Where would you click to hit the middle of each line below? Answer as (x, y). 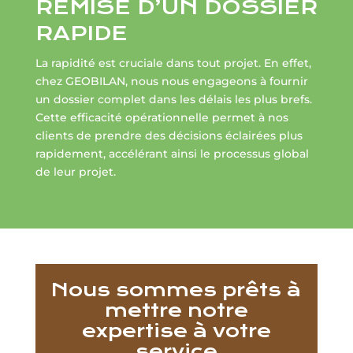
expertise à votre (176, 331)
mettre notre (176, 311)
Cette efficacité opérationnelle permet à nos (162, 118)
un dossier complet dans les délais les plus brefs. (173, 100)
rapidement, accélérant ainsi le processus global (172, 154)
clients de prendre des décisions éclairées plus (169, 136)
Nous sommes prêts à (176, 290)
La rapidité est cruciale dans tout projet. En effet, (173, 63)
